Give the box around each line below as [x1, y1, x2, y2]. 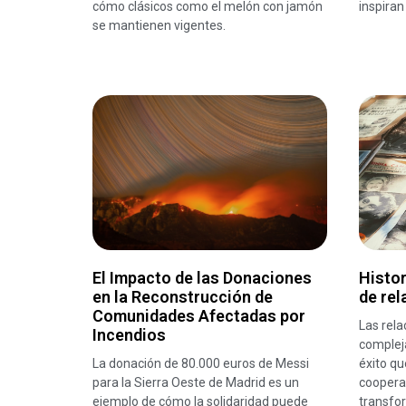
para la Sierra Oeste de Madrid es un [92, 374, 299, 390]
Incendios [92, 324, 166, 344]
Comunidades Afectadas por [92, 305, 305, 325]
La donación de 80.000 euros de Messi [92, 355, 309, 371]
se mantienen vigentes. [92, 18, 226, 34]
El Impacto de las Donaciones [92, 267, 312, 287]
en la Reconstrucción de [92, 286, 273, 306]
